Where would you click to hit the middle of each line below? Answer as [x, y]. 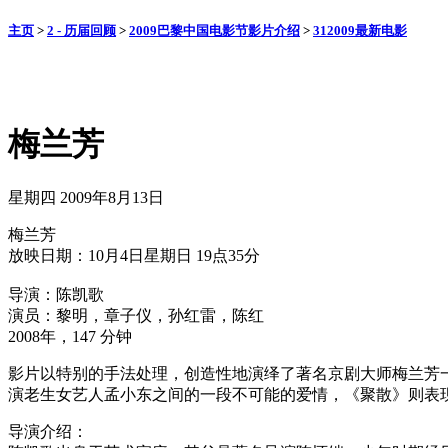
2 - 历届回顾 [81, 31]
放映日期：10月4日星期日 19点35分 [134, 256]
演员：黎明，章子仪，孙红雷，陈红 [136, 316]
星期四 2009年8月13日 [86, 198]
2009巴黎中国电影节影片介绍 [214, 31]
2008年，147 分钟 [70, 337]
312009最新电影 [360, 31]
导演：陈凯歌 [56, 295]
